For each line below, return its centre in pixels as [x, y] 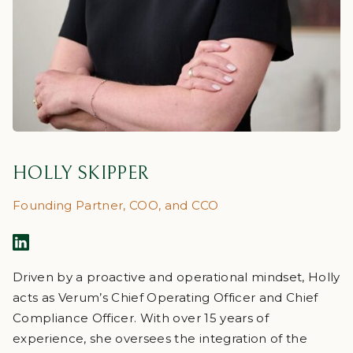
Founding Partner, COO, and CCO [116, 206]
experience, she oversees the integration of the [160, 339]
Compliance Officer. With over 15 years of [141, 318]
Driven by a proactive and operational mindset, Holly [176, 277]
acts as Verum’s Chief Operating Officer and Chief [165, 298]
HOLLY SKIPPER [81, 174]
